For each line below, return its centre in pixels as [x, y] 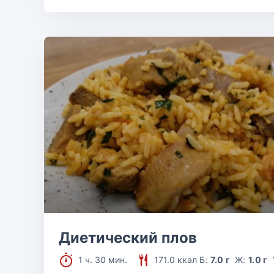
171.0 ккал [176, 260]
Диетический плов [128, 238]
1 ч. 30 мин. [103, 260]
